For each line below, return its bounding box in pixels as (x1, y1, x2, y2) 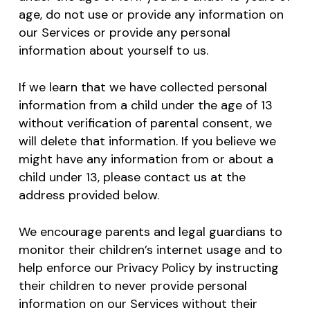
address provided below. (18, 186, 159, 203)
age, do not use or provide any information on (18, 6, 284, 23)
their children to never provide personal (18, 277, 247, 294)
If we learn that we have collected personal (18, 78, 267, 95)
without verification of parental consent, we (18, 114, 272, 131)
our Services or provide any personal (18, 24, 230, 41)
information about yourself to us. (18, 42, 208, 59)
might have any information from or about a (18, 150, 273, 167)
